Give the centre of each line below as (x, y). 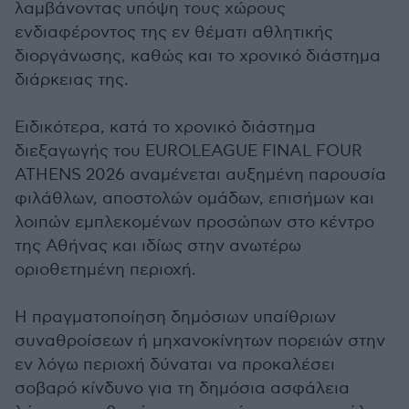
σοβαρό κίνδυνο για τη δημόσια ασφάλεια (182, 388)
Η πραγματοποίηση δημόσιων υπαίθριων (175, 317)
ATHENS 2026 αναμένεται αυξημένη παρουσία (200, 175)
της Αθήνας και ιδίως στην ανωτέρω (158, 246)
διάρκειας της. (72, 80)
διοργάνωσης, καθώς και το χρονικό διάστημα (198, 56)
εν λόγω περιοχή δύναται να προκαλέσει (175, 365)
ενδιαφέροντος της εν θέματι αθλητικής (174, 32)
